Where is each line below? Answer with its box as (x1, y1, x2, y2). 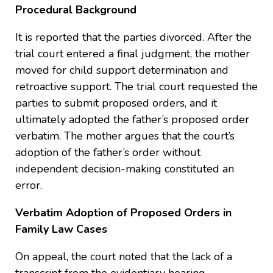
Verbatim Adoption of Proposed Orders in (15, 205, 232, 220)
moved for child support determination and (15, 62, 229, 77)
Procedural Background (15, 2, 136, 17)
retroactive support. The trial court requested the (15, 79, 258, 94)
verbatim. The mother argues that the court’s (15, 128, 235, 143)
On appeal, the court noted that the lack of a (15, 249, 232, 264)
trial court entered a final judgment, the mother (15, 46, 250, 61)
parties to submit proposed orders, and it (15, 95, 217, 110)
